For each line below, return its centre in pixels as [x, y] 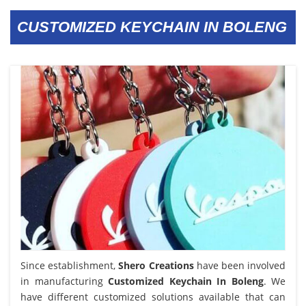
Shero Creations [156, 265]
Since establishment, [70, 265]
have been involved [240, 265]
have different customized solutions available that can [153, 296]
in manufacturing [64, 281]
